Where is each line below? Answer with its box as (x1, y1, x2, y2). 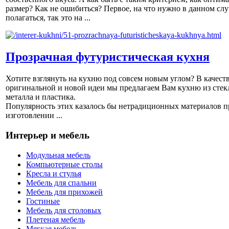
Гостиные (26, 196, 60, 205)
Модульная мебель (26, 150, 90, 159)
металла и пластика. (6, 93, 76, 102)
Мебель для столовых (26, 205, 101, 215)
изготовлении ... (6, 111, 62, 120)
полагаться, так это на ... (6, 13, 90, 22)
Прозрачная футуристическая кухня (6, 50, 210, 64)
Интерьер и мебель (6, 129, 89, 141)
